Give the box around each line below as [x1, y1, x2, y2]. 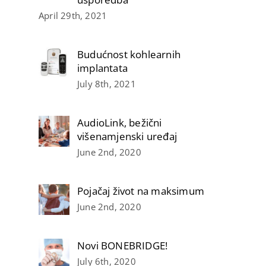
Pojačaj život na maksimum [77, 183, 204, 198]
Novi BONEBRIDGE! [77, 238, 168, 252]
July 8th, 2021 [77, 77, 136, 90]
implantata [77, 61, 128, 75]
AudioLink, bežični [77, 115, 162, 129]
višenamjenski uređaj [77, 129, 177, 143]
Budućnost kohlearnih [77, 47, 180, 61]
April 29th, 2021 [39, 9, 107, 21]
